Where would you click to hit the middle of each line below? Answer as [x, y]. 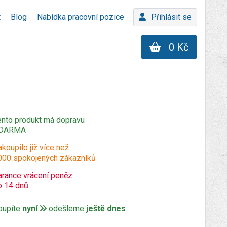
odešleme [66, 209]
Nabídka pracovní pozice [81, 17]
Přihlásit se [171, 17]
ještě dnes [106, 209]
